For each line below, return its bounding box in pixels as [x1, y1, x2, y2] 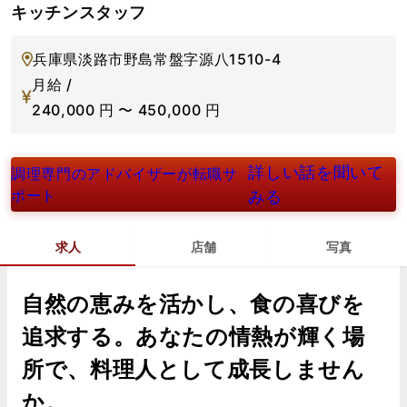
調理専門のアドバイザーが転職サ [11, 164, 238, 183]
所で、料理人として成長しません [22, 355, 365, 382]
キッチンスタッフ [11, 2, 147, 22]
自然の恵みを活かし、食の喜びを [22, 290, 365, 317]
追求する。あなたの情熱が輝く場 [22, 323, 365, 350]
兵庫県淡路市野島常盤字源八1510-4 [33, 49, 282, 68]
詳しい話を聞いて [248, 162, 384, 182]
